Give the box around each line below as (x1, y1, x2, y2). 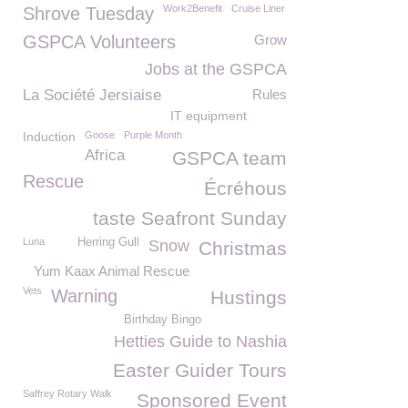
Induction (23, 129, 76, 144)
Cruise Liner (231, 3, 285, 14)
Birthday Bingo (124, 313, 201, 326)
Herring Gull (77, 236, 139, 249)
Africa (85, 147, 125, 164)
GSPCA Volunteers (23, 32, 176, 52)
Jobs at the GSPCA (145, 60, 287, 78)
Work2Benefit (163, 3, 222, 14)
